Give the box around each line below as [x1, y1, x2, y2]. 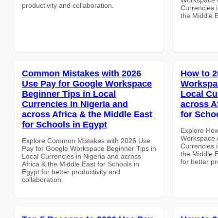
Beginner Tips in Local [22, 89, 116, 99]
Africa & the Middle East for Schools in [22, 160, 139, 168]
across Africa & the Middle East [22, 109, 152, 119]
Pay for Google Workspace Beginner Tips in [22, 144, 156, 152]
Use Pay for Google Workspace [22, 78, 152, 89]
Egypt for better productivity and [22, 167, 120, 176]
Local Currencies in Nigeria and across [22, 152, 141, 160]
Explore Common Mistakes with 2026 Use [22, 136, 150, 145]
